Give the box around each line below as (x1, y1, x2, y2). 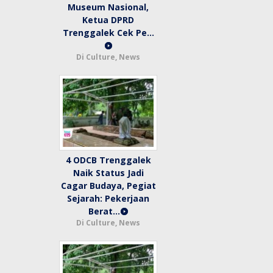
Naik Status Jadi (73, 167, 144, 179)
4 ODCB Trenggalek (65, 154, 151, 166)
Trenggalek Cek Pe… (62, 27, 154, 39)
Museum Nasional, (68, 1, 149, 13)
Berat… (88, 205, 120, 218)
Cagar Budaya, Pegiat (60, 180, 156, 192)
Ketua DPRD (82, 14, 135, 26)
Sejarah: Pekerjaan (67, 193, 150, 205)
